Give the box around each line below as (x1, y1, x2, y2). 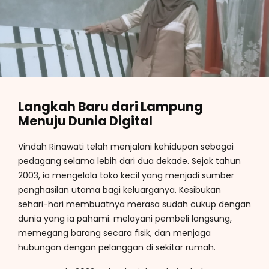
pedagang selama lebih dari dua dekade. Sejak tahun (18, 154, 241, 167)
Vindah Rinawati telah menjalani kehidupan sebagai (18, 140, 234, 153)
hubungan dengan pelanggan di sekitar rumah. (18, 241, 216, 253)
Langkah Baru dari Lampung (18, 98, 203, 116)
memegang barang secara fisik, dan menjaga (18, 226, 211, 239)
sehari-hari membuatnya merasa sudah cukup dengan (18, 198, 251, 210)
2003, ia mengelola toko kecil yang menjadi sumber (18, 169, 234, 181)
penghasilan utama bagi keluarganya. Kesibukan (18, 183, 221, 196)
